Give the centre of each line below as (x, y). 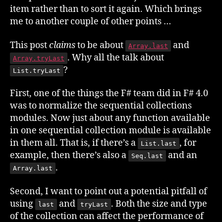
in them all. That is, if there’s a (74, 143)
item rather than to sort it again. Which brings (106, 9)
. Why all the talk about (116, 57)
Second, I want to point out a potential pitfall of (109, 191)
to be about (100, 45)
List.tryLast (37, 70)
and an (182, 155)
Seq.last (147, 156)
